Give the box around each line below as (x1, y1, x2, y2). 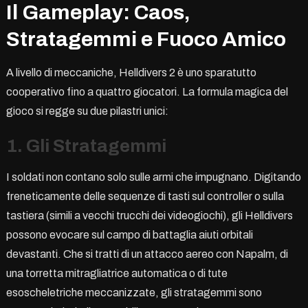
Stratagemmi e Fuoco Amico (5, 27, 286, 50)
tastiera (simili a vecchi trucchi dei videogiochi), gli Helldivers (5, 209, 293, 221)
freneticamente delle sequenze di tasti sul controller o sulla (5, 190, 284, 202)
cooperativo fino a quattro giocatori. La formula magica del (5, 85, 288, 98)
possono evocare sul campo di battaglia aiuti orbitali (5, 228, 253, 241)
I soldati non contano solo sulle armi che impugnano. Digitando (5, 170, 301, 183)
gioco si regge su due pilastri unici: (5, 104, 168, 117)
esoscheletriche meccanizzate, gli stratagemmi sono (5, 286, 262, 298)
